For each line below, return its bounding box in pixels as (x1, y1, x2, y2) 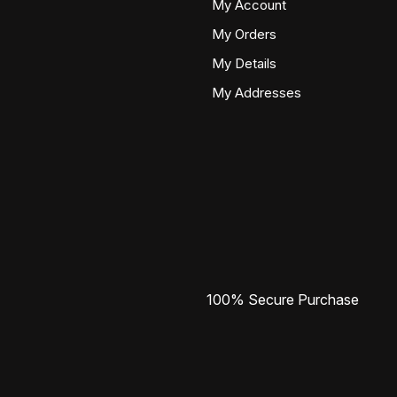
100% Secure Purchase (206, 290, 360, 308)
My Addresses (212, 84, 301, 101)
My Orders (212, 26, 276, 43)
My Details (212, 55, 276, 72)
